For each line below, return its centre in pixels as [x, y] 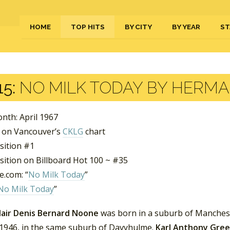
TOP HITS [88, 27]
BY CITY [138, 27]
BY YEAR [186, 27]
